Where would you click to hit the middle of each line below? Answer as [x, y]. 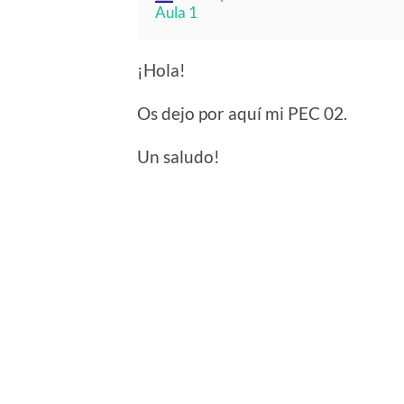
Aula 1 [176, 13]
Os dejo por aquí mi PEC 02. [242, 114]
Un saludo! [179, 157]
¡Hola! [161, 70]
